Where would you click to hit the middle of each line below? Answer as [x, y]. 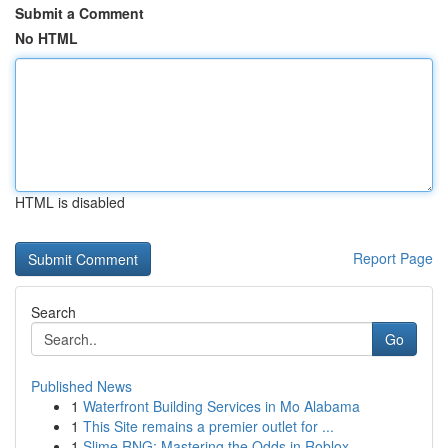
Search [53, 312]
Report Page [393, 258]
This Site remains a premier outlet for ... [208, 426]
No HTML [46, 38]
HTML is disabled [70, 202]
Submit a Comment [79, 13]
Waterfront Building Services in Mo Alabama [221, 406]
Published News [81, 386]
